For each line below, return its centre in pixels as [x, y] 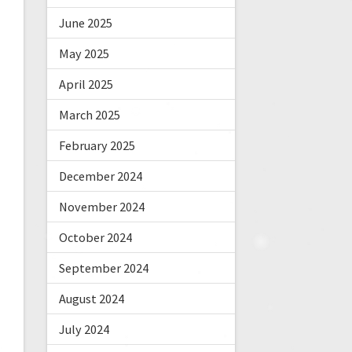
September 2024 [103, 268]
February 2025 [97, 146]
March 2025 [89, 115]
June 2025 [85, 23]
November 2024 [101, 207]
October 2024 [95, 238]
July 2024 [84, 330]
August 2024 [91, 299]
